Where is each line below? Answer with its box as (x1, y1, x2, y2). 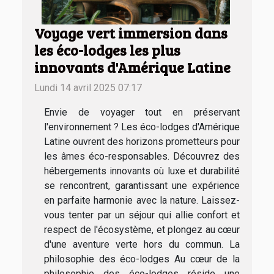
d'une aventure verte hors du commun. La (44, 239, 240, 251)
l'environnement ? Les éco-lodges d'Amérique (44, 121, 240, 133)
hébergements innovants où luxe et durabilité (44, 165, 240, 177)
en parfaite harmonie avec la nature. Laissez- (44, 194, 240, 207)
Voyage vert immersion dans (34, 23, 228, 43)
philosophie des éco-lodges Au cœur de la (44, 253, 240, 265)
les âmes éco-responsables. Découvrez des (44, 150, 240, 163)
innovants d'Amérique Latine (34, 57, 231, 78)
